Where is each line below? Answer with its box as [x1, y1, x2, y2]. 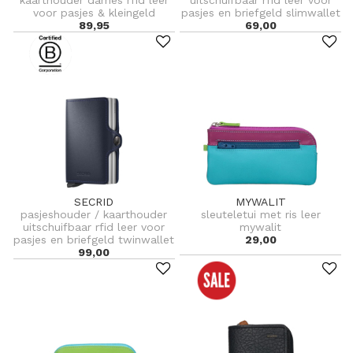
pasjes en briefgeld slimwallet [180, 6, 340, 19]
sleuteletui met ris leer [200, 207, 321, 221]
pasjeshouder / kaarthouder [20, 207, 168, 221]
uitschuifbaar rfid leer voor [23, 220, 165, 233]
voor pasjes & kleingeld [32, 6, 155, 19]
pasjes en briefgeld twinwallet [13, 232, 175, 246]
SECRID [74, 195, 114, 208]
